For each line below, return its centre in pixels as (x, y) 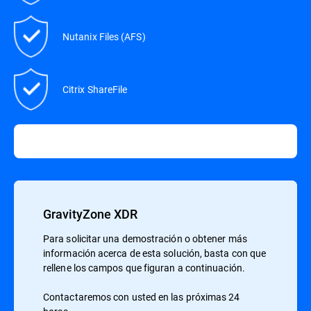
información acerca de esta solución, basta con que (155, 253)
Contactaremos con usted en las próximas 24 (142, 297)
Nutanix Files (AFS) (104, 37)
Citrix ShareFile (95, 90)
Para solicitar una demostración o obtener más (145, 239)
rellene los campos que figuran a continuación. (144, 268)
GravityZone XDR (90, 214)
